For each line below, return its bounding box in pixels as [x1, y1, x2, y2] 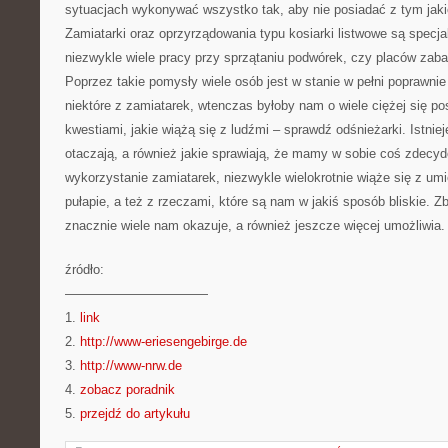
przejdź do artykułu [80, 406, 190, 421]
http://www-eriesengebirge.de [80, 334, 247, 349]
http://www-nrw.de [80, 358, 182, 373]
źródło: [65, 262, 104, 277]
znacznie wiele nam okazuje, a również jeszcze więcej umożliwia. [65, 218, 445, 233]
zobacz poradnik [80, 382, 175, 397]
